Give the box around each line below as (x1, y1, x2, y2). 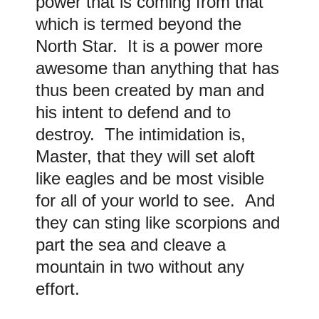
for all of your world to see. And (36, 191, 275, 211)
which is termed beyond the (36, 14, 241, 34)
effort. (36, 279, 80, 299)
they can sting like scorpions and (36, 213, 280, 233)
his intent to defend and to (36, 103, 231, 122)
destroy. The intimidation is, (36, 125, 246, 145)
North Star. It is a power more (36, 36, 263, 56)
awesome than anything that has (36, 58, 279, 78)
